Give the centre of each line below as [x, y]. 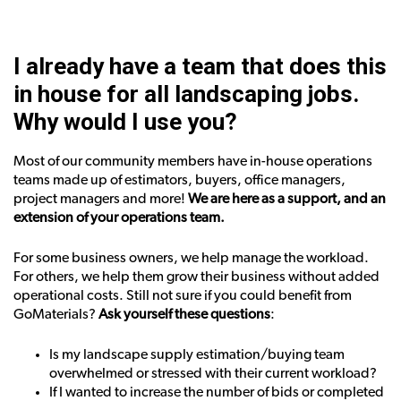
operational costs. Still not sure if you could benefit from [183, 295]
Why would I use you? [125, 121]
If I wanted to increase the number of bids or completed [217, 392]
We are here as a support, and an [287, 198]
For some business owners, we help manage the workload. [191, 257]
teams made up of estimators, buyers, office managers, [179, 179]
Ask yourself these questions [184, 314]
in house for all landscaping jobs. [186, 94]
